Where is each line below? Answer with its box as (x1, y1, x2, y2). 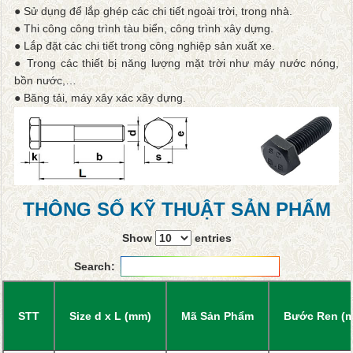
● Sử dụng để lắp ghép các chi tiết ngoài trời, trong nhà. (14, 4, 292, 17)
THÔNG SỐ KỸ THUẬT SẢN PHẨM (22, 199, 331, 221)
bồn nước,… (14, 73, 76, 87)
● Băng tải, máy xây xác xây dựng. (14, 91, 186, 104)
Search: (73, 260, 115, 273)
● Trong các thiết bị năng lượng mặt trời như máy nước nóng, (14, 56, 339, 69)
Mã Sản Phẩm (181, 310, 254, 323)
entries (191, 232, 232, 245)
